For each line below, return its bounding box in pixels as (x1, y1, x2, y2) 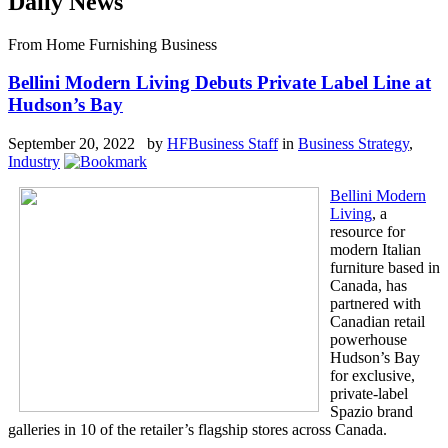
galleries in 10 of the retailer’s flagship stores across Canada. (8, 421, 387, 439)
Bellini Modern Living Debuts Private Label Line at (8, 72, 431, 94)
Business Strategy (298, 135, 409, 153)
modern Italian (330, 241, 421, 259)
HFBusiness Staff (167, 135, 278, 153)
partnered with (330, 295, 421, 313)
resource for (330, 223, 405, 241)
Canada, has (330, 277, 407, 295)
